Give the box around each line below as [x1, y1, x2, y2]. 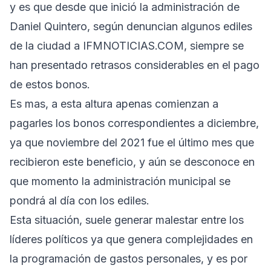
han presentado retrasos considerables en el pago [10, 58, 260, 71]
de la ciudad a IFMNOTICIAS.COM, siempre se [10, 39, 244, 52]
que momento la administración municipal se [10, 174, 230, 188]
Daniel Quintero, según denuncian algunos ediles [10, 19, 252, 33]
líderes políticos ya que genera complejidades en [10, 232, 253, 246]
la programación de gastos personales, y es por [10, 252, 247, 265]
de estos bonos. [10, 77, 90, 91]
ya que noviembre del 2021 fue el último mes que [10, 135, 254, 149]
